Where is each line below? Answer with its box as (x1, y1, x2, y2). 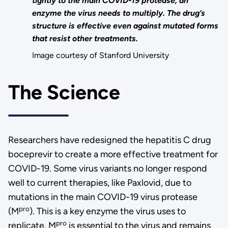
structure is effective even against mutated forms (32, 21, 219, 31)
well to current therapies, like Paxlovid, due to (8, 177, 191, 189)
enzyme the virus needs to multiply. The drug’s (32, 8, 206, 18)
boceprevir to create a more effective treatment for (8, 149, 218, 160)
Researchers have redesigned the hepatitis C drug (8, 134, 211, 146)
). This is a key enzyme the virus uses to (29, 206, 186, 217)
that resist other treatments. (32, 34, 138, 44)
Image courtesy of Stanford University (32, 50, 169, 61)
